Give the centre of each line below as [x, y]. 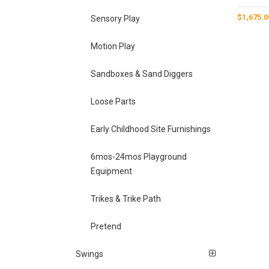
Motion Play [113, 46]
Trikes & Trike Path [125, 198]
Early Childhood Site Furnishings [150, 129]
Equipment [111, 171]
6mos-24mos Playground [138, 156]
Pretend [106, 226]
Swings [90, 254]
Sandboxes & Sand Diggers [141, 74]
